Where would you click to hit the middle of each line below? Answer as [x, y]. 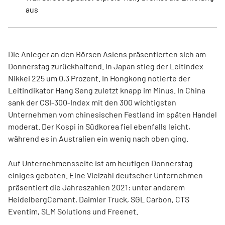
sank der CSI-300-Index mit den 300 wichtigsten [92, 102]
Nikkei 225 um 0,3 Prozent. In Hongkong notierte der [99, 78]
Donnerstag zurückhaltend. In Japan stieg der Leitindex [106, 66]
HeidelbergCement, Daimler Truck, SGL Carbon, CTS [99, 199]
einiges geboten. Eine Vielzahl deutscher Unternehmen [105, 175]
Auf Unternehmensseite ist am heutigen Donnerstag [100, 163]
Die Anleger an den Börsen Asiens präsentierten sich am [107, 54]
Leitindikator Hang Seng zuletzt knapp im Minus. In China [107, 90]
